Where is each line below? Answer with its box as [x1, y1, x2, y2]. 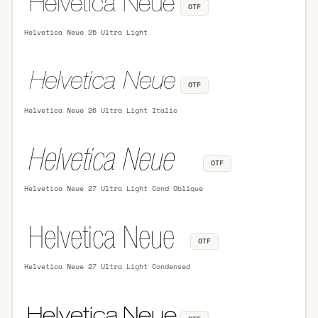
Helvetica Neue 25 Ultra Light [23, 26, 148, 38]
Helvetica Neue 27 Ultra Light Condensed [23, 261, 190, 272]
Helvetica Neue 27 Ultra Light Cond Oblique [23, 182, 203, 194]
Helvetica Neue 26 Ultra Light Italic [23, 104, 177, 116]
